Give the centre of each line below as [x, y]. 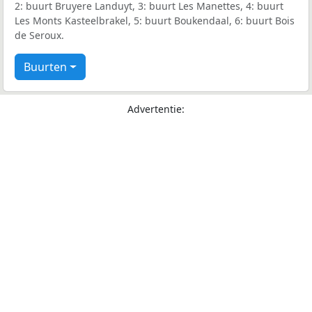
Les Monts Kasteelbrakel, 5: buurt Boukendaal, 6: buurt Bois [155, 21]
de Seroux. [39, 36]
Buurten [45, 67]
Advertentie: [156, 109]
